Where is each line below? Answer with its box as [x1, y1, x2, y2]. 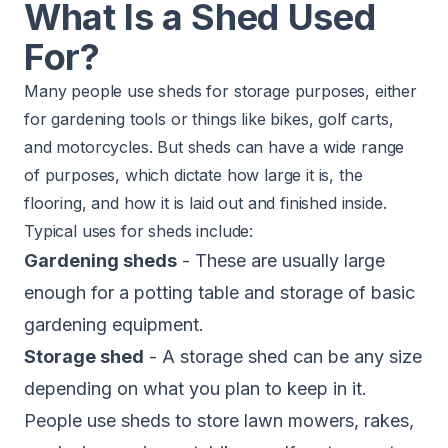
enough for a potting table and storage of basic [24, 282, 415, 303]
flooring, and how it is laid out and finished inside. [24, 193, 387, 213]
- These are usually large [177, 250, 385, 271]
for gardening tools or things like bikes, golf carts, [24, 109, 394, 129]
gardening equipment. [24, 314, 204, 335]
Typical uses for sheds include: [24, 221, 254, 241]
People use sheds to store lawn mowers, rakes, [24, 410, 414, 431]
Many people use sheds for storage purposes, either [24, 81, 417, 101]
